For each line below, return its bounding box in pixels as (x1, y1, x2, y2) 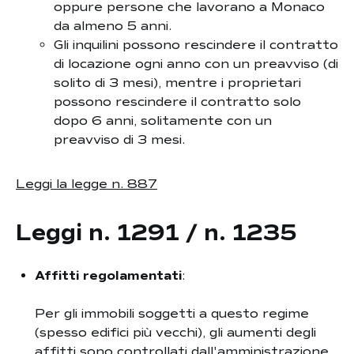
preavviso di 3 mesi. (54, 132, 185, 148)
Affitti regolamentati (35, 268, 182, 284)
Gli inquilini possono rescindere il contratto (54, 37, 338, 53)
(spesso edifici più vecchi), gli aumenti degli (35, 325, 316, 341)
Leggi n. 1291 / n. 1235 (16, 219, 297, 247)
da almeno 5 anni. (54, 18, 171, 34)
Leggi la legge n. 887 (16, 176, 157, 192)
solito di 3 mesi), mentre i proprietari (54, 75, 301, 91)
